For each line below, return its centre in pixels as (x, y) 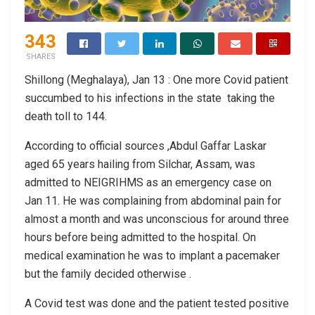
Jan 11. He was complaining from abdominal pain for (153, 200)
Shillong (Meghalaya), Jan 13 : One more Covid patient (156, 79)
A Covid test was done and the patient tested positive (157, 303)
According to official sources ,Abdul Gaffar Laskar (146, 146)
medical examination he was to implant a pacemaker (152, 255)
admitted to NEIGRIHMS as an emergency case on (148, 182)
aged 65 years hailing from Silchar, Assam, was (140, 164)
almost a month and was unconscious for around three (157, 219)
